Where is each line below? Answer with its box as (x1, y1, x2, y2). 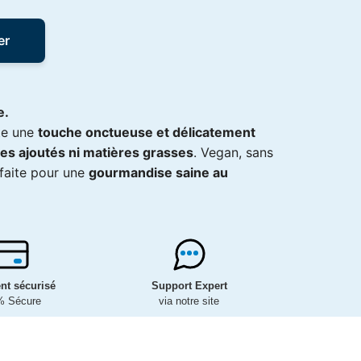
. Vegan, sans (193, 144, 273, 161)
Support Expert (151, 280, 227, 293)
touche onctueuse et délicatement (38, 124, 255, 141)
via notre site (159, 295, 219, 308)
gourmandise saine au (89, 164, 228, 181)
